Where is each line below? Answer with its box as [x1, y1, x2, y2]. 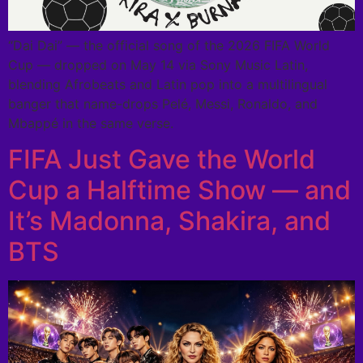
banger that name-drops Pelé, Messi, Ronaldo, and [8, 95, 318, 112]
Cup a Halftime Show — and [8, 174, 351, 207]
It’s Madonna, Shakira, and [8, 205, 331, 237]
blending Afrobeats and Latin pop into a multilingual [8, 75, 327, 92]
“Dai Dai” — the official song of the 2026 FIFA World [8, 36, 330, 53]
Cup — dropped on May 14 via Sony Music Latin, [8, 56, 308, 73]
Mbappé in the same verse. [8, 114, 173, 131]
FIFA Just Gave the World [8, 143, 315, 176]
